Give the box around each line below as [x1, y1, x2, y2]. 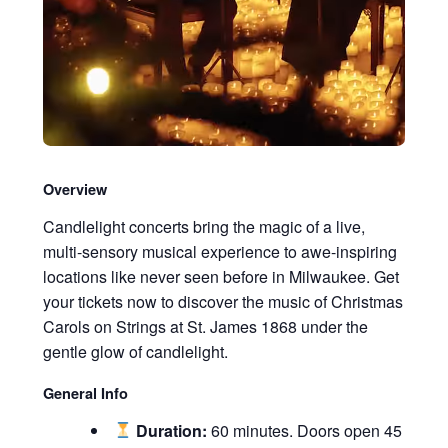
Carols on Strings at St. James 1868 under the [42, 314, 368, 338]
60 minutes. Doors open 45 [207, 418, 403, 442]
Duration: [136, 418, 208, 442]
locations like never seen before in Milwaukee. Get [42, 264, 399, 288]
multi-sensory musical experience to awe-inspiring [42, 239, 397, 263]
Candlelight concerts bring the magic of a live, [42, 214, 365, 238]
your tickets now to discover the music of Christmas [42, 289, 403, 313]
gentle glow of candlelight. [42, 339, 228, 363]
